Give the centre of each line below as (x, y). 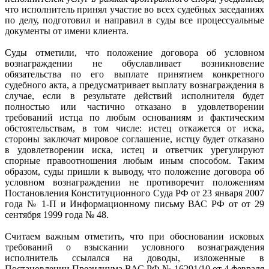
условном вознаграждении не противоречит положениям (134, 182)
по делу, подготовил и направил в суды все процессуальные (134, 20)
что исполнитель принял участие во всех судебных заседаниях (134, 9)
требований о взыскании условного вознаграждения (134, 247)
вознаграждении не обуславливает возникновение (134, 63)
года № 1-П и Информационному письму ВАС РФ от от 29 (134, 204)
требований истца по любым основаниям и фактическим (134, 117)
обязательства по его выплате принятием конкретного (134, 74)
